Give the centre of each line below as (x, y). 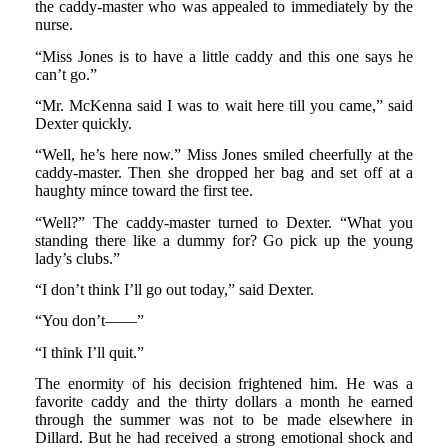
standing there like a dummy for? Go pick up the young (224, 240)
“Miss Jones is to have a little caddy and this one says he (224, 56)
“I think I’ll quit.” (89, 352)
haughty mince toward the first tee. (143, 191)
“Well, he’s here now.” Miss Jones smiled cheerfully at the (224, 155)
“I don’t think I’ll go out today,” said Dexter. (174, 289)
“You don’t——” (89, 321)
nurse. (53, 25)
